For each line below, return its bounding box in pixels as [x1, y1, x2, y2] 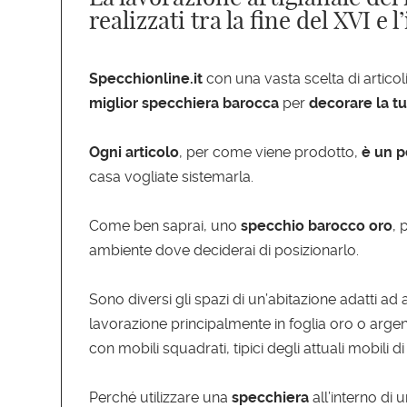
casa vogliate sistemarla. [89, 168, 254, 186]
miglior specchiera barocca [89, 94, 280, 113]
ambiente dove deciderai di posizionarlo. [89, 242, 360, 260]
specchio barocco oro [241, 217, 393, 235]
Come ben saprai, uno [89, 217, 242, 235]
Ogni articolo [89, 144, 180, 162]
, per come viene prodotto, [179, 144, 362, 162]
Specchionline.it [89, 70, 203, 88]
